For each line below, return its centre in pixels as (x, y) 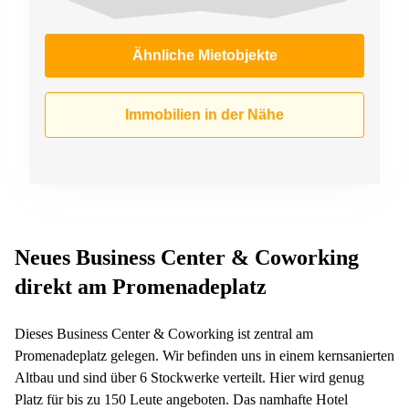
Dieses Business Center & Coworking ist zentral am (164, 333)
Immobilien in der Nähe (204, 114)
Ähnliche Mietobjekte (204, 55)
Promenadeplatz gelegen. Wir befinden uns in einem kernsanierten (204, 355)
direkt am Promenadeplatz (141, 286)
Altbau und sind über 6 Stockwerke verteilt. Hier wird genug (189, 377)
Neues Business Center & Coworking (187, 257)
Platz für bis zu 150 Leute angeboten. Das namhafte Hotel (181, 399)
